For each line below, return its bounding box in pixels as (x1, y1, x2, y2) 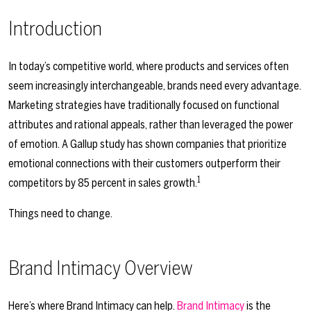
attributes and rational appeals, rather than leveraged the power (8, 117, 293, 131)
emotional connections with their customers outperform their (8, 156, 280, 170)
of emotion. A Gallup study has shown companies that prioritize (8, 137, 287, 151)
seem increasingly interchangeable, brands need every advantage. (8, 78, 301, 92)
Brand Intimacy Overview (8, 255, 193, 280)
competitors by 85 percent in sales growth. (8, 176, 197, 190)
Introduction (8, 16, 102, 40)
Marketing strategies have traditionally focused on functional (8, 98, 279, 112)
